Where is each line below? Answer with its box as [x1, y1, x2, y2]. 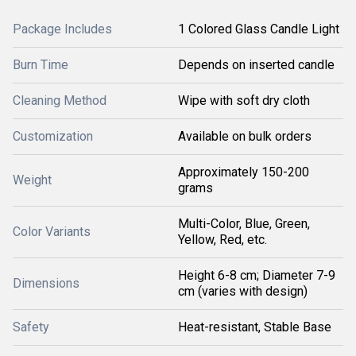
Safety [13, 319, 49, 335]
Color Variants [13, 224, 91, 239]
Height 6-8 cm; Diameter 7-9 [178, 268, 335, 283]
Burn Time [13, 57, 68, 72]
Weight [13, 172, 52, 188]
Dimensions [13, 276, 79, 291]
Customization [13, 129, 93, 144]
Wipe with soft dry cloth [178, 93, 310, 108]
